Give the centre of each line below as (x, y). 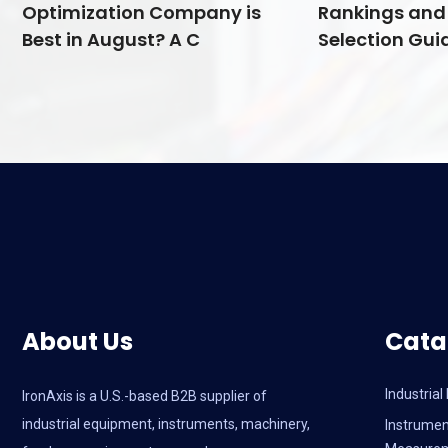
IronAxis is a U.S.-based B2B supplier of (144, 396)
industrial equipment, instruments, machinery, (166, 424)
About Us (77, 342)
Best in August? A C (111, 40)
